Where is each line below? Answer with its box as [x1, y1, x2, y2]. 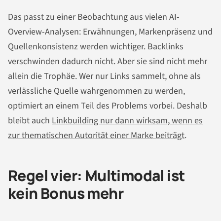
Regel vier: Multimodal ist [8, 165, 185, 186]
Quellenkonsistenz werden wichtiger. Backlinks [8, 40, 184, 53]
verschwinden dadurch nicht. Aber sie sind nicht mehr [8, 55, 207, 68]
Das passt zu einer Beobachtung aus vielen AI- [8, 11, 180, 24]
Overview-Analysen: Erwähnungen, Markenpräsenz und [8, 26, 213, 38]
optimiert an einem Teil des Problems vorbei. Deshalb [8, 100, 207, 112]
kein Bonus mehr [8, 183, 123, 204]
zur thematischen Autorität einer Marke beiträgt [8, 129, 184, 142]
